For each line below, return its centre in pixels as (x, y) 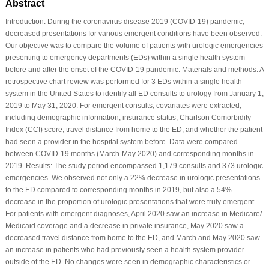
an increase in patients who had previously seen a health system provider (125, 249)
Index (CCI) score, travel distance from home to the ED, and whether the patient (134, 129)
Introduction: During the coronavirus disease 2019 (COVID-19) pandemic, (125, 21)
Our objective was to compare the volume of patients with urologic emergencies (134, 45)
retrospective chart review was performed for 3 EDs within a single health (123, 81)
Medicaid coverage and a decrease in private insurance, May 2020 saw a (124, 225)
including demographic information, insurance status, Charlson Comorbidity (128, 117)
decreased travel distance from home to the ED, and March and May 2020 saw (132, 237)
